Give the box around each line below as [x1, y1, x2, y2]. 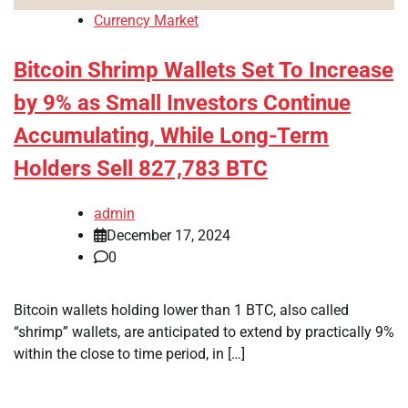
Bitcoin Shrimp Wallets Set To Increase [14, 57, 393, 84]
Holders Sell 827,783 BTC [14, 156, 268, 182]
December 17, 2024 [107, 227, 230, 245]
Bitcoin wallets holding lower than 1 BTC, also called [14, 301, 349, 320]
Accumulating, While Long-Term [14, 123, 329, 149]
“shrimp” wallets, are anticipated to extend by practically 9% [14, 323, 394, 342]
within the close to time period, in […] [14, 345, 245, 363]
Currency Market [94, 12, 199, 30]
